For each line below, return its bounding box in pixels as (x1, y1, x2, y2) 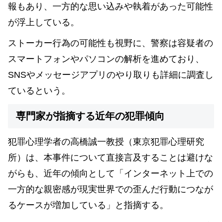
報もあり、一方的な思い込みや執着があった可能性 (8, 1, 213, 11)
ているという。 (8, 86, 70, 96)
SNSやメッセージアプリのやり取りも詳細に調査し (8, 70, 214, 80)
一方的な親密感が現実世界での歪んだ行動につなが (8, 184, 213, 194)
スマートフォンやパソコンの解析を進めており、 (8, 54, 204, 64)
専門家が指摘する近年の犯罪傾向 (16, 111, 165, 122)
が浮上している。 (8, 17, 79, 27)
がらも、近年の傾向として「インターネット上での (8, 168, 213, 178)
